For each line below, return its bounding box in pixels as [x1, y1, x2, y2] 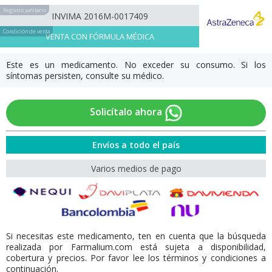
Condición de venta [3, 27, 50, 35]
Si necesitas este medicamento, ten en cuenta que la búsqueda [6, 230, 266, 242]
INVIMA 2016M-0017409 [51, 10, 148, 22]
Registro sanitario [3, 6, 46, 14]
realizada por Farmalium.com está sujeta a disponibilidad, [6, 241, 266, 253]
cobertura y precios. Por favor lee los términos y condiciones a [6, 252, 266, 263]
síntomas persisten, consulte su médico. [6, 70, 164, 81]
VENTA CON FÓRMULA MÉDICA [45, 31, 154, 42]
